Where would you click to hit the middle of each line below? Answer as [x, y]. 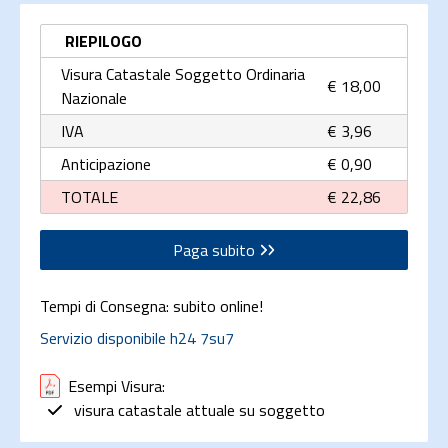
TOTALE [89, 196]
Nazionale [94, 97]
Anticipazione [106, 163]
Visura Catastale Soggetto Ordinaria [183, 73]
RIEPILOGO [103, 40]
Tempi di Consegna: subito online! [151, 305]
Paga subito [215, 249]
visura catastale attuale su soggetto [197, 410]
